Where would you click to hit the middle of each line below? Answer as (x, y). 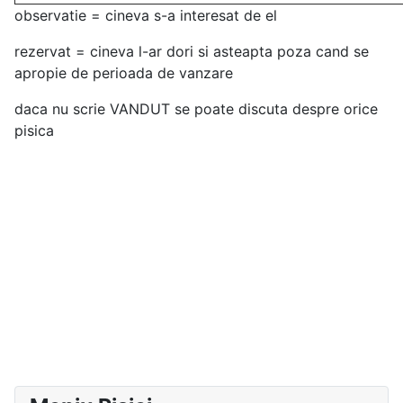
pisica (34, 131)
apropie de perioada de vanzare (124, 73)
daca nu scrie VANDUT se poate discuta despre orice (196, 109)
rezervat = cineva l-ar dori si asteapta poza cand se (192, 52)
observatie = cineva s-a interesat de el (146, 16)
